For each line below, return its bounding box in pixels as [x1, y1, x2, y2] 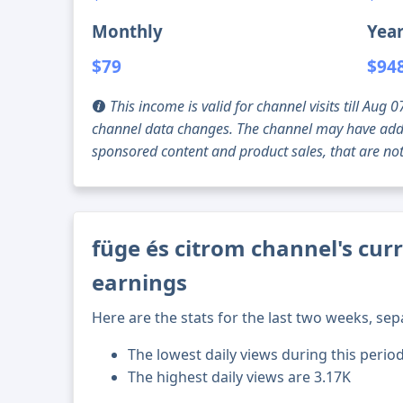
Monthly [92, 20, 164, 43]
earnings [92, 267, 188, 298]
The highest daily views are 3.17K [128, 367, 352, 388]
